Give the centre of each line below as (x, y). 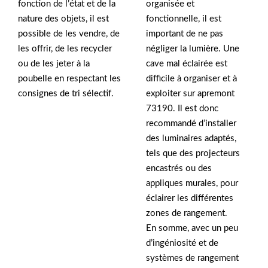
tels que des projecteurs (193, 154)
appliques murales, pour (192, 184)
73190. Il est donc (182, 109)
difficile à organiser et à (191, 79)
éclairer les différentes (190, 199)
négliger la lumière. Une (193, 49)
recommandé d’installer (191, 124)
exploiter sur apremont (190, 94)
